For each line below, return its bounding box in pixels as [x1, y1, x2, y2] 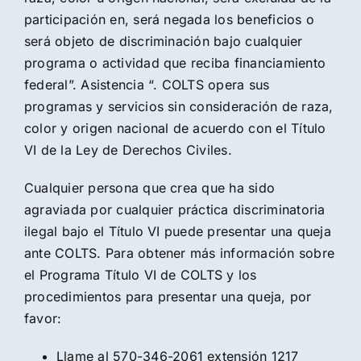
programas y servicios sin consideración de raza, [23, 98, 334, 114]
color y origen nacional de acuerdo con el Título [23, 119, 326, 136]
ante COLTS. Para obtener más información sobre [23, 244, 335, 261]
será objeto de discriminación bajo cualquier [23, 32, 303, 49]
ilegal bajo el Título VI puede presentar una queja [23, 222, 331, 239]
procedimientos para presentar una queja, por [23, 288, 312, 305]
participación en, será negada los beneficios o [23, 10, 315, 27]
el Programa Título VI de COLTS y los [23, 266, 257, 283]
